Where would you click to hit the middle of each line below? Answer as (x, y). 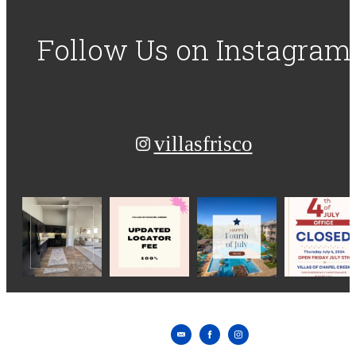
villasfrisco (203, 144)
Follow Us (106, 49)
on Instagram (263, 49)
